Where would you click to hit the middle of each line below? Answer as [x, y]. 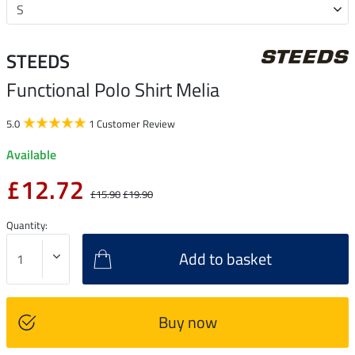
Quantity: [27, 225]
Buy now [187, 322]
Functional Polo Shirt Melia [113, 89]
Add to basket [225, 258]
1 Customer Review [132, 123]
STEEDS [38, 61]
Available [31, 154]
